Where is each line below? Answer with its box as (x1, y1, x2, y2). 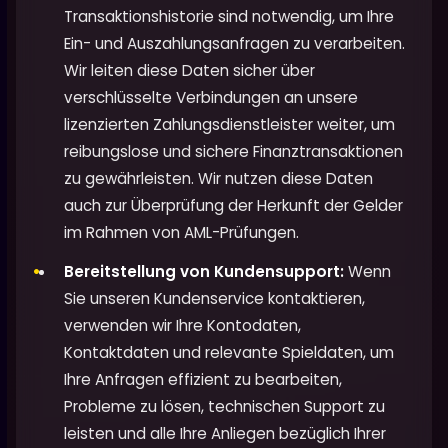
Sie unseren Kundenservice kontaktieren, (64, 288, 365, 310)
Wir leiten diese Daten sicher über (64, 60, 315, 82)
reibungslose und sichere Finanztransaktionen (64, 141, 403, 163)
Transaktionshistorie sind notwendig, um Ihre (64, 6, 394, 28)
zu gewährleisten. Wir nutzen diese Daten (64, 168, 373, 190)
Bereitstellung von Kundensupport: (64, 261, 344, 283)
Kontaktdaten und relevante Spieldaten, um (64, 342, 394, 364)
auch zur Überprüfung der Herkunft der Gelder (64, 195, 403, 217)
